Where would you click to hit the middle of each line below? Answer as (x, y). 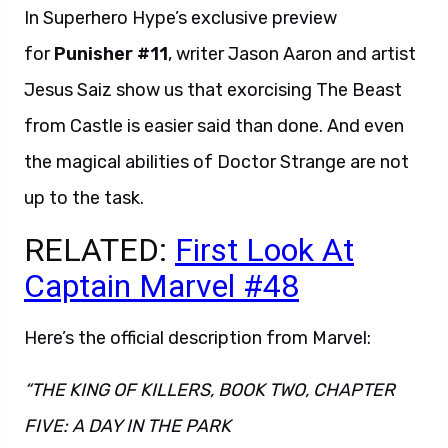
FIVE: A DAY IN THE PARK (127, 426)
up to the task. (84, 198)
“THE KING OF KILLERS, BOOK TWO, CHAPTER (209, 390)
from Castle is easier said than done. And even (214, 126)
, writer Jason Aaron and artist (292, 54)
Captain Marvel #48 (161, 286)
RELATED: (99, 250)
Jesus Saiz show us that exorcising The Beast (213, 90)
